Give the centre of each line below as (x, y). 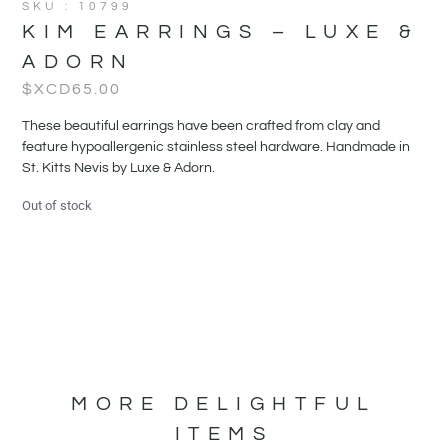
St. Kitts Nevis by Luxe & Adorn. (119, 167)
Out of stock (57, 205)
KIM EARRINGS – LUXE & (221, 31)
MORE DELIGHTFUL (224, 403)
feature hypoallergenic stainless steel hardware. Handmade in (216, 146)
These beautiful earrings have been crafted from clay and (201, 125)
